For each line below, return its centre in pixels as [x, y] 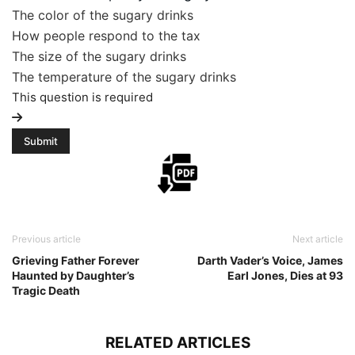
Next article [318, 239]
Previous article [46, 239]
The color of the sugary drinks [103, 15]
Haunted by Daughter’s [73, 276]
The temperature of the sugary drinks [124, 77]
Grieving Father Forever [76, 261]
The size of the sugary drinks [99, 57]
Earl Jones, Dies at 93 [285, 276]
